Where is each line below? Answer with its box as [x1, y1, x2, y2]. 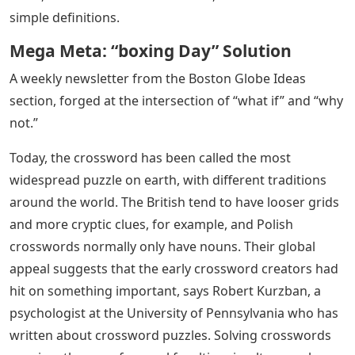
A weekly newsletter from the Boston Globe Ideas [10, 70, 306, 87]
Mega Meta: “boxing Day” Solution [10, 40, 292, 62]
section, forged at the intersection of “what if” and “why [10, 92, 343, 109]
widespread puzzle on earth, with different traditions [10, 171, 326, 189]
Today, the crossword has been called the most [10, 149, 291, 166]
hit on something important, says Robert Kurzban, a [10, 282, 321, 300]
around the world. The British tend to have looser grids [10, 193, 339, 211]
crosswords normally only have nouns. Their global [10, 238, 315, 255]
